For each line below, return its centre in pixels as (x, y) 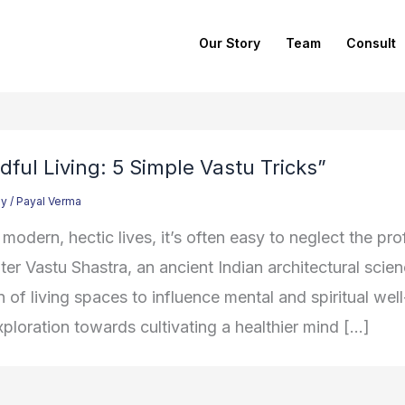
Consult (371, 42)
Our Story (230, 42)
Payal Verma (49, 202)
